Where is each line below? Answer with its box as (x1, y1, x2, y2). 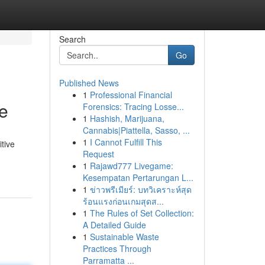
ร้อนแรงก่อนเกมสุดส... (82, 195, 164, 207)
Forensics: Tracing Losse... (82, 101, 184, 112)
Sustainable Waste (89, 231, 159, 243)
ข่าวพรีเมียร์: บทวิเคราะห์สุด (89, 183, 192, 195)
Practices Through (82, 243, 151, 254)
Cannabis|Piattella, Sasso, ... (82, 124, 190, 136)
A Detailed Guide (82, 219, 146, 231)
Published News (59, 77, 119, 89)
